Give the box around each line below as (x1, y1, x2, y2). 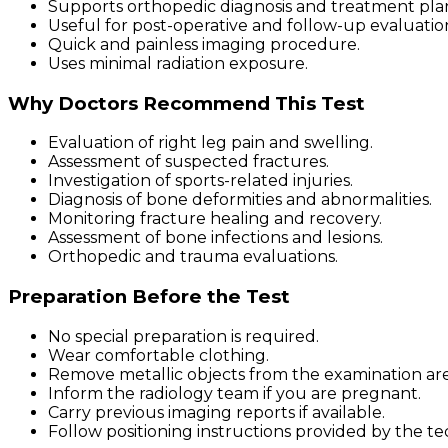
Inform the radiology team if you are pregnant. (48, 383, 421, 403)
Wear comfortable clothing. (48, 345, 269, 365)
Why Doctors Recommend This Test (8, 91, 365, 115)
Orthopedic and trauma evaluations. (48, 247, 338, 267)
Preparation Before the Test (8, 285, 290, 308)
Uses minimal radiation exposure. (48, 53, 308, 73)
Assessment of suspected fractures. (48, 152, 329, 172)
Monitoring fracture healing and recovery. (48, 209, 382, 229)
